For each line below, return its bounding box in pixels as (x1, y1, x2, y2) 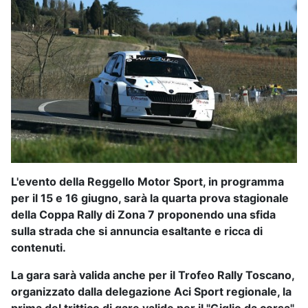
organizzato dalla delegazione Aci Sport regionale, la (11, 285, 291, 299)
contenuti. (11, 241, 66, 255)
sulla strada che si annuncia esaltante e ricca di (11, 224, 263, 239)
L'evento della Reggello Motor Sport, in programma (11, 175, 284, 189)
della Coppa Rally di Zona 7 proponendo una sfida (11, 208, 276, 222)
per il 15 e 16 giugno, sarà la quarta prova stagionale (11, 191, 289, 206)
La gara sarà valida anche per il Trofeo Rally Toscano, (11, 268, 294, 283)
